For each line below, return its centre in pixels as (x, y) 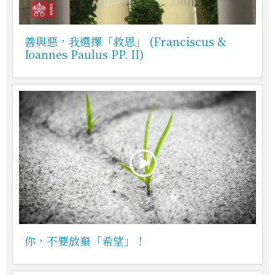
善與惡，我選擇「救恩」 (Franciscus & (125, 41)
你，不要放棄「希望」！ (85, 241)
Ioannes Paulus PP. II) (84, 54)
